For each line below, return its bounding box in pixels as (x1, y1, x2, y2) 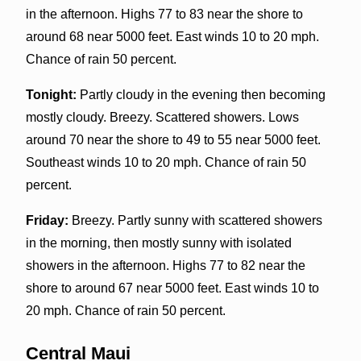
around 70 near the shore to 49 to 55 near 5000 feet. (25, 132, 321, 147)
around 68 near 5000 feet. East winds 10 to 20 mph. (25, 29, 319, 44)
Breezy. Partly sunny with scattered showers (68, 213, 322, 227)
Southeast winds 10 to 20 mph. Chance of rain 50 (25, 155, 306, 169)
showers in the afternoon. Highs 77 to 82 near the (25, 258, 305, 272)
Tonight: (25, 87, 77, 102)
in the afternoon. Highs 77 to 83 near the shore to (25, 6, 303, 21)
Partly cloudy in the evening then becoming (76, 87, 326, 102)
